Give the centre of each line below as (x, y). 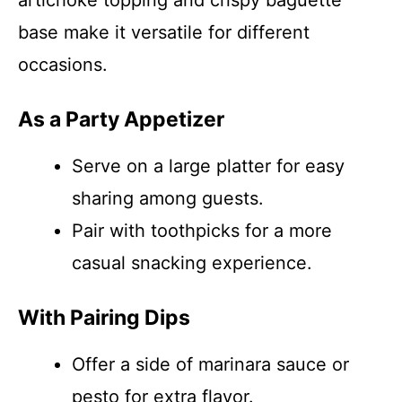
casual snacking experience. (192, 263)
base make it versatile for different (164, 32)
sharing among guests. (168, 198)
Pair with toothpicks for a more (202, 231)
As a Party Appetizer (121, 119)
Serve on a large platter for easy (208, 166)
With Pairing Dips (104, 318)
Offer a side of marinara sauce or (210, 364)
